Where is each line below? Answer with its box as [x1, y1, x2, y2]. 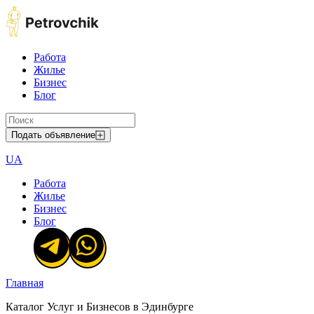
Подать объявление [11, 130, 95, 140]
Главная [6, 277, 43, 289]
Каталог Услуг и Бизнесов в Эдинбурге [6, 301, 193, 313]
